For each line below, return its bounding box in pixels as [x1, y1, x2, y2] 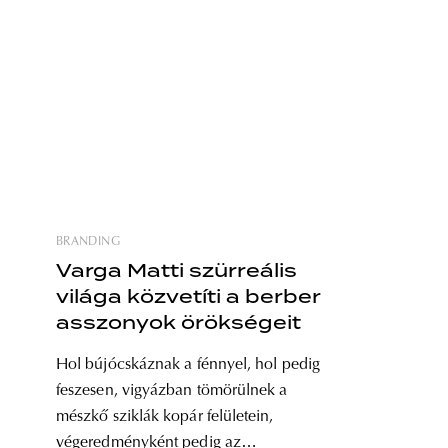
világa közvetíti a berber [56, 286, 321, 307]
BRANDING [56, 236, 120, 248]
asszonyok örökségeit [56, 312, 301, 333]
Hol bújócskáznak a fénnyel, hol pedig [56, 357, 320, 373]
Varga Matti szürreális [56, 260, 297, 281]
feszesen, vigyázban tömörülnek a [56, 383, 288, 399]
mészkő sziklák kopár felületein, [56, 409, 274, 425]
